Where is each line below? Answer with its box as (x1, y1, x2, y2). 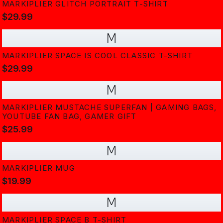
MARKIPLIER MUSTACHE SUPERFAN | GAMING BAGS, (2, 103, 217, 112)
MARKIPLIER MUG (2, 163, 75, 173)
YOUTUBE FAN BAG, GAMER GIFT (2, 111, 137, 121)
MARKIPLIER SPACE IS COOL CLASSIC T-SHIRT (2, 51, 193, 60)
